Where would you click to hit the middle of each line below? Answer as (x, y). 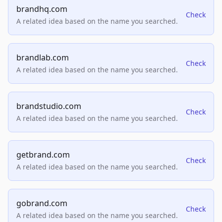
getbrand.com (43, 155)
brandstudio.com (49, 106)
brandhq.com (42, 9)
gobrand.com (42, 203)
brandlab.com (43, 58)
